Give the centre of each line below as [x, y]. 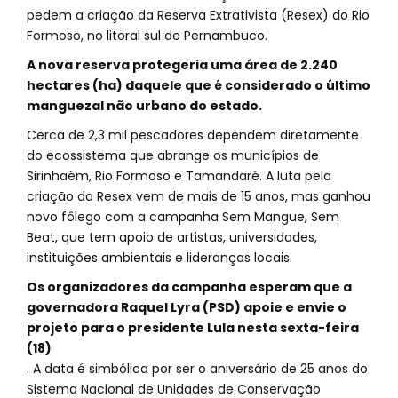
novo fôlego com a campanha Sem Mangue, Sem [183, 217]
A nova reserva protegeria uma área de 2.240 [182, 65]
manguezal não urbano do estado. [144, 106]
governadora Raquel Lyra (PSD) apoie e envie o [187, 307]
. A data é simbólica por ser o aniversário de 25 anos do [197, 369]
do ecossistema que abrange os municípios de [173, 155]
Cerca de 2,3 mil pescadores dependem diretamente [193, 135]
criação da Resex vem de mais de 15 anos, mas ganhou [199, 196]
